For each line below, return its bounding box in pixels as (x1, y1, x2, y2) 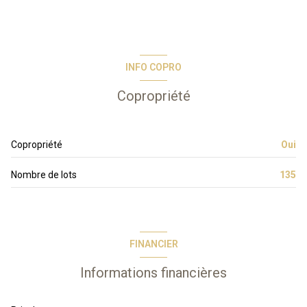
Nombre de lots (11, 169, 77, 180)
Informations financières (80, 264, 227, 281)
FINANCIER (129, 238, 178, 250)
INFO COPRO (125, 62, 182, 73)
